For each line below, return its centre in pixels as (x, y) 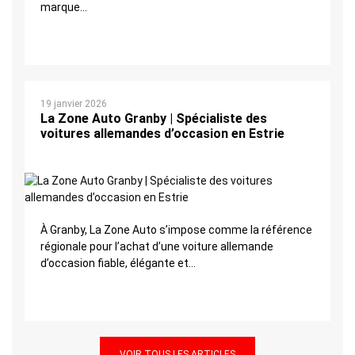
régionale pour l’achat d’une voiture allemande (157, 246)
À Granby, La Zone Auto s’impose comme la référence (176, 229)
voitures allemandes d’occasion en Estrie (162, 134)
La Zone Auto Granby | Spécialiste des (154, 119)
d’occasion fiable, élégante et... (118, 263)
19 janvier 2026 (74, 104)
